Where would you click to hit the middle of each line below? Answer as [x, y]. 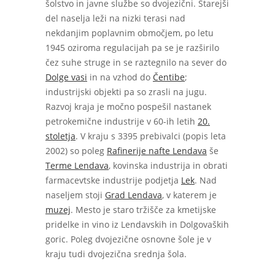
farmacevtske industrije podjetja [113, 180]
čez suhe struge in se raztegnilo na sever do [136, 62]
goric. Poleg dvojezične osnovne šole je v [128, 239]
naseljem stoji [75, 195]
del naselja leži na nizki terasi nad [115, 18]
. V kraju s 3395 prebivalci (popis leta [151, 136]
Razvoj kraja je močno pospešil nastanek [128, 107]
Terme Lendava [77, 165]
